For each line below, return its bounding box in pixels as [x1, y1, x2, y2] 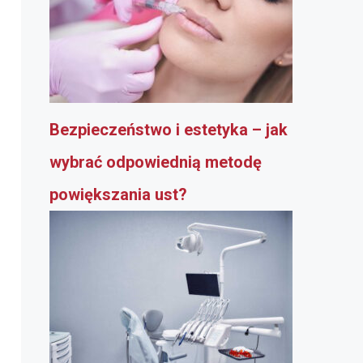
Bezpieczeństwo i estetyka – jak [49, 120, 288, 140]
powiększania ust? [49, 185, 187, 205]
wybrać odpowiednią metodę [49, 152, 262, 173]
